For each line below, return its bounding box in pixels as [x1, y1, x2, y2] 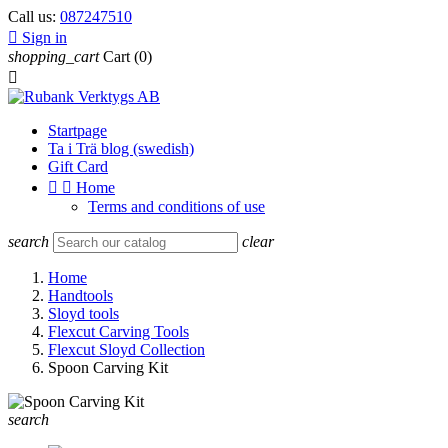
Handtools [48, 287, 113, 304]
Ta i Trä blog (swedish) [48, 140, 194, 157]
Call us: [8, 8, 60, 25]
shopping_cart [8, 48, 99, 65]
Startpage [48, 122, 107, 139]
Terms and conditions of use [88, 198, 265, 215]
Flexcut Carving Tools [48, 323, 189, 340]
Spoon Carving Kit [48, 359, 168, 376]
